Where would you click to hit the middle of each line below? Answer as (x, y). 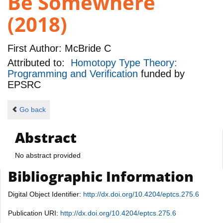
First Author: (35, 48)
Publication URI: (34, 213)
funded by (163, 74)
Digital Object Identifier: (46, 194)
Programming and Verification (74, 74)
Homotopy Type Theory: (124, 63)
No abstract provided (48, 155)
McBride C (86, 48)
